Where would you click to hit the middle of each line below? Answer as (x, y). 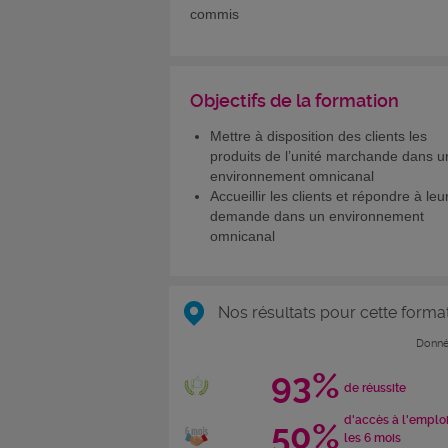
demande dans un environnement (317, 215)
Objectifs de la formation (294, 100)
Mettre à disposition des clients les (318, 135)
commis (214, 13)
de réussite (374, 388)
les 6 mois (372, 438)
